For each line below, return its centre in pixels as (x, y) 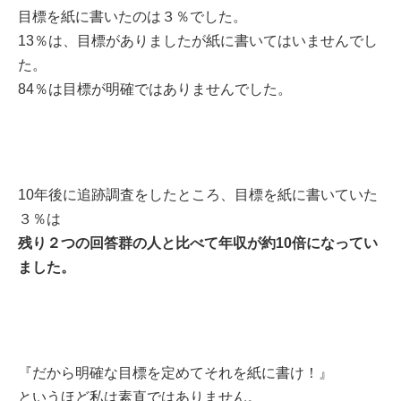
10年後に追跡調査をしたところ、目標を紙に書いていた (198, 194)
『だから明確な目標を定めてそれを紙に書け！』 (175, 372)
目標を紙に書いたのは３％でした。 (132, 16)
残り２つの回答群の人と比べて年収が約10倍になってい (198, 243)
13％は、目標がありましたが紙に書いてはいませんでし (198, 40)
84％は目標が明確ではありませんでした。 (155, 89)
